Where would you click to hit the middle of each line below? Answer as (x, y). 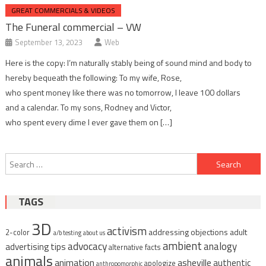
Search (209, 160)
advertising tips (35, 247)
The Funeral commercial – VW (74, 27)
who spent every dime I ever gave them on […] (89, 122)
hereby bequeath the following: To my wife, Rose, (94, 78)
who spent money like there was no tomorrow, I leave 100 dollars (123, 93)
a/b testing (67, 233)
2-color (17, 233)
